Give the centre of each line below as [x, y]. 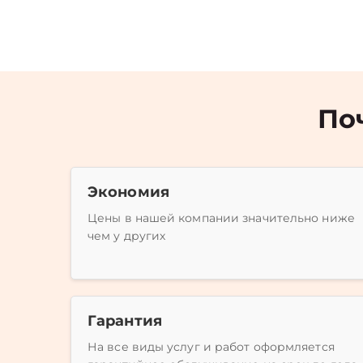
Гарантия [125, 321]
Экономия [128, 192]
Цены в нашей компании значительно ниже [221, 218]
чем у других [127, 236]
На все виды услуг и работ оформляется [211, 347]
